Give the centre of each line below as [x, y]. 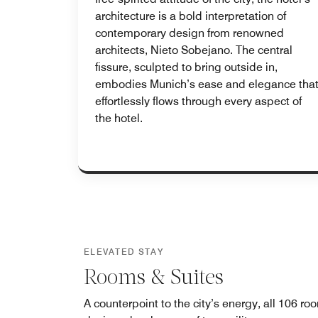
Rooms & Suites [154, 278]
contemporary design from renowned [190, 33]
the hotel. [119, 118]
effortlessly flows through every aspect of [198, 101]
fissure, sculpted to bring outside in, [186, 67]
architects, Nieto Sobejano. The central [194, 50]
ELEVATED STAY [124, 251]
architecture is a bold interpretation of [191, 16]
